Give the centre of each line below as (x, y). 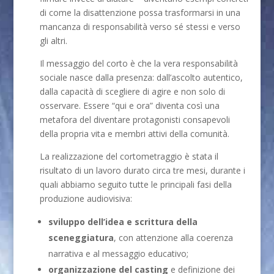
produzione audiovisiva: (86, 198)
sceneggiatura (81, 237)
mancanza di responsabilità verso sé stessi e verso (140, 26)
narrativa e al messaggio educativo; (119, 253)
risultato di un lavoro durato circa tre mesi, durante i (143, 170)
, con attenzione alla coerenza (174, 237)
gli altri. (54, 40)
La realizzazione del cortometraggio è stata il (129, 156)
